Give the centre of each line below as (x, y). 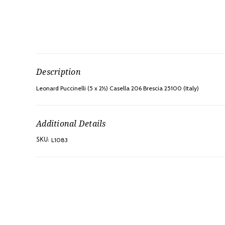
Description (59, 72)
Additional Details (71, 124)
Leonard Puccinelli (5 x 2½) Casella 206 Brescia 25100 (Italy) (118, 88)
